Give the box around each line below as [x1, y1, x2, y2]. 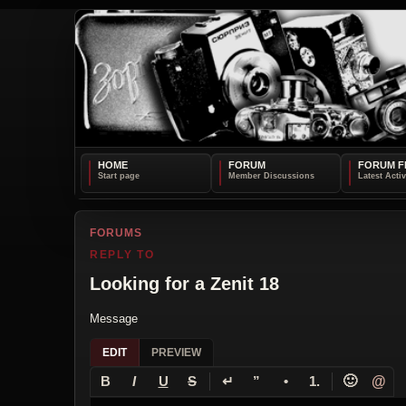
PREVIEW [151, 345, 201, 359]
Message [90, 311, 138, 325]
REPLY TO [90, 247, 155, 261]
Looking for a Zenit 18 [90, 273, 279, 294]
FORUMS [90, 226, 142, 239]
